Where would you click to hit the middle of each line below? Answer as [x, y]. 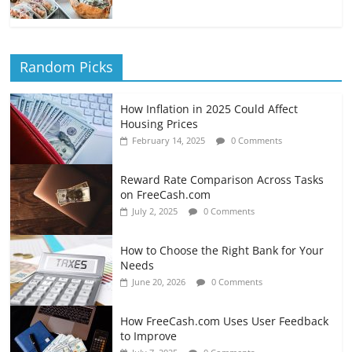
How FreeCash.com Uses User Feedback [225, 321]
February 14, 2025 [169, 141]
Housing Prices [159, 124]
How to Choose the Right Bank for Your [222, 251]
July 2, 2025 [155, 211]
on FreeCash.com [166, 195]
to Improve [149, 336]
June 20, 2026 [159, 282]
